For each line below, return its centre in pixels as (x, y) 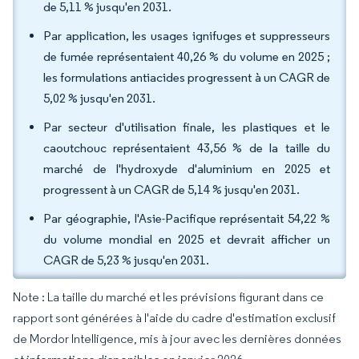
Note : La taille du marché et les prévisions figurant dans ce (168, 297)
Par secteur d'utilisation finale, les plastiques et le (187, 127)
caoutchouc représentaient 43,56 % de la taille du (187, 148)
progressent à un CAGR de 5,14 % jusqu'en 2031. (171, 190)
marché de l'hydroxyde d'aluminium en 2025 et (187, 169)
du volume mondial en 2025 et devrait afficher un (187, 239)
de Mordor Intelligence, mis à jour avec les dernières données (177, 339)
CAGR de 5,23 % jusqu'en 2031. (126, 260)
